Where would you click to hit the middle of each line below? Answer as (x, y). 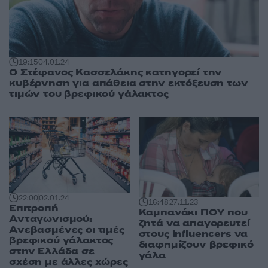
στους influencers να (193, 234)
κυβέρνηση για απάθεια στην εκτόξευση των (129, 83)
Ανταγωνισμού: (51, 219)
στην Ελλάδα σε (52, 251)
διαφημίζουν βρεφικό (196, 245)
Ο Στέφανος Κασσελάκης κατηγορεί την (115, 72)
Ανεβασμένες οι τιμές (67, 229)
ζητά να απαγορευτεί (194, 223)
